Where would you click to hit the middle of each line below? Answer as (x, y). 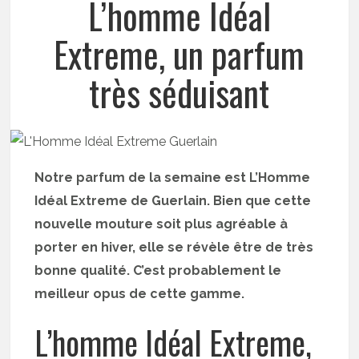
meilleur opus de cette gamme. (140, 294)
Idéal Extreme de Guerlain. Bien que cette (173, 201)
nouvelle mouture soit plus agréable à (161, 224)
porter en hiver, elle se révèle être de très (174, 247)
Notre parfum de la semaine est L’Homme (173, 177)
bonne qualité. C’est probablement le (158, 270)
